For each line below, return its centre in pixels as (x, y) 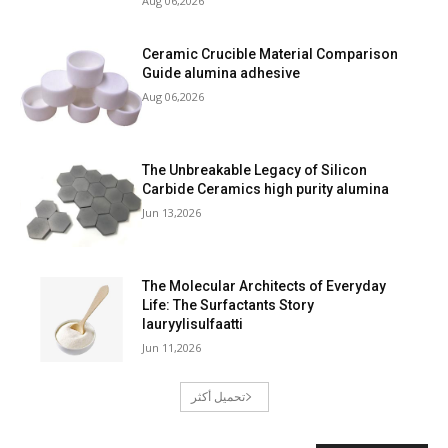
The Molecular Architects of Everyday (264, 285)
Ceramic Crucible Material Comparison (270, 54)
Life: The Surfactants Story (228, 304)
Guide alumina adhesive (221, 73)
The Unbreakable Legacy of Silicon (255, 169)
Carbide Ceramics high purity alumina (266, 188)
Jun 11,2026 (172, 347)
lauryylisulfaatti (193, 323)
